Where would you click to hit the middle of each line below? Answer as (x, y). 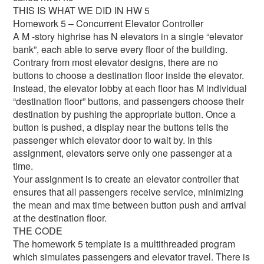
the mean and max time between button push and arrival (130, 205)
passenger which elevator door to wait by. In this (113, 140)
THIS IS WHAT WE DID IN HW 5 (82, 10)
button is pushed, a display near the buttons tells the (121, 127)
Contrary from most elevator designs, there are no (116, 62)
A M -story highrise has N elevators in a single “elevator (128, 36)
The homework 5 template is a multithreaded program (124, 244)
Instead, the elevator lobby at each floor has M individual (130, 88)
